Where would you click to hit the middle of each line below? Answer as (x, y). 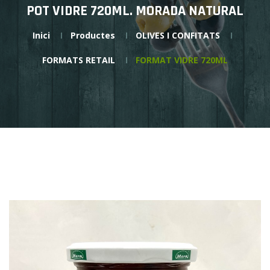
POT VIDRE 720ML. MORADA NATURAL (135, 11)
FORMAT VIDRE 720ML (182, 60)
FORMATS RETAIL (79, 60)
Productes (93, 35)
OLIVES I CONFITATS (177, 35)
